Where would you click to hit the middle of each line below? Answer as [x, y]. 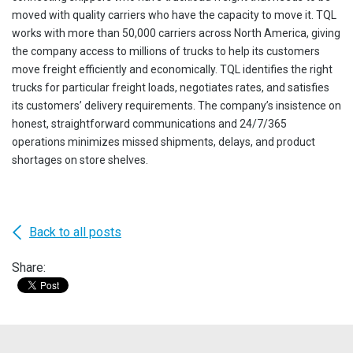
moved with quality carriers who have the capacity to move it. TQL [174, 15]
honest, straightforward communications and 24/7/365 [149, 124]
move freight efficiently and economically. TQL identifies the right [172, 69]
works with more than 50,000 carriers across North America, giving [176, 33]
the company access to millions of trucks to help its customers [166, 51]
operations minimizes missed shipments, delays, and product [163, 142]
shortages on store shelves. [80, 160]
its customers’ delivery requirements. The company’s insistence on [176, 106]
